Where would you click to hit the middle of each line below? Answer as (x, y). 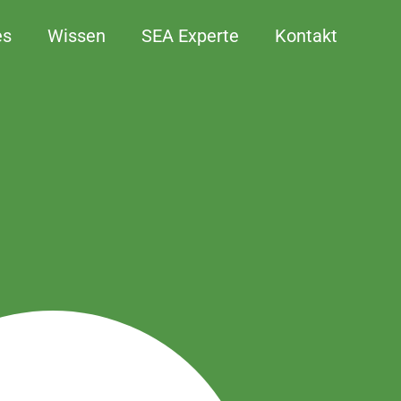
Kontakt (306, 36)
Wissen (77, 36)
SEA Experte (190, 36)
